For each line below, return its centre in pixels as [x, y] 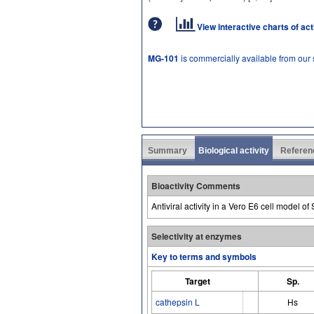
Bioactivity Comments [196, 186]
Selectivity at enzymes [197, 236]
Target [197, 281]
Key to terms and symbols [204, 257]
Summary [168, 151]
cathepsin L [178, 302]
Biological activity [234, 151]
